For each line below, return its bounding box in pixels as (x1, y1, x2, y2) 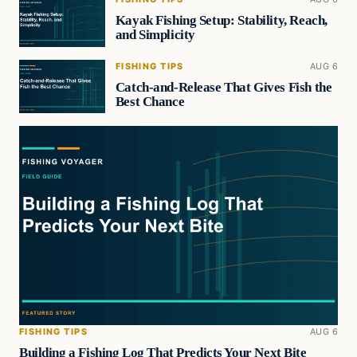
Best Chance (115, 93, 185, 109)
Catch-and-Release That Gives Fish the (115, 79, 332, 95)
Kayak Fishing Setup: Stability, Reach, (115, 13, 328, 29)
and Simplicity (115, 27, 195, 43)
